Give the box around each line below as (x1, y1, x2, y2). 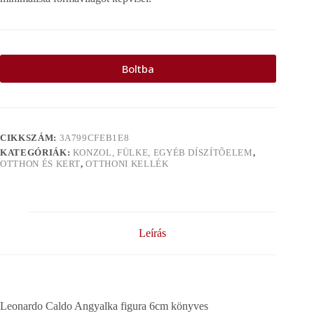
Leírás (138, 227, 166, 240)
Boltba (122, 62, 155, 76)
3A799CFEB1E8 (59, 132, 130, 144)
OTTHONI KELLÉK (86, 158, 169, 170)
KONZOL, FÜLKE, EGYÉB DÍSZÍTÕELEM (72, 147, 253, 158)
